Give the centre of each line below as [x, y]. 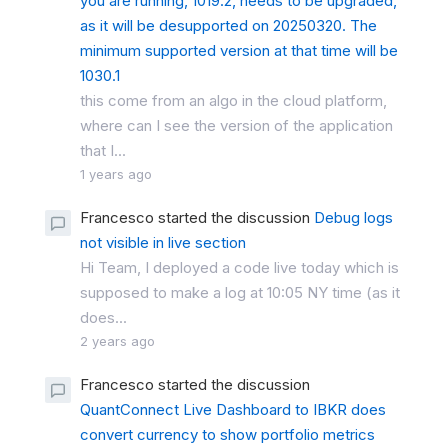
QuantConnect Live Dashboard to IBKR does [233, 409]
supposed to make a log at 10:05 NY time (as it [240, 292]
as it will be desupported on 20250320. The [228, 25]
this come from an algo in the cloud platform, [233, 100]
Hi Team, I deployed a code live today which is [239, 267]
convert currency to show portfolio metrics [227, 434]
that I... [103, 150]
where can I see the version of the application [236, 125]
